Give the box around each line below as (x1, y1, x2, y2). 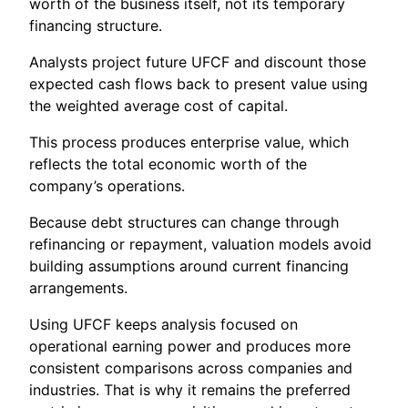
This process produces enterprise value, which (29, 132, 349, 151)
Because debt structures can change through (29, 212, 339, 231)
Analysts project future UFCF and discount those (29, 52, 366, 71)
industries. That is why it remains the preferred (29, 380, 351, 399)
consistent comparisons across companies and (29, 358, 352, 377)
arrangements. (29, 278, 127, 297)
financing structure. (29, 15, 162, 35)
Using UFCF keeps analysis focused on (29, 314, 298, 333)
